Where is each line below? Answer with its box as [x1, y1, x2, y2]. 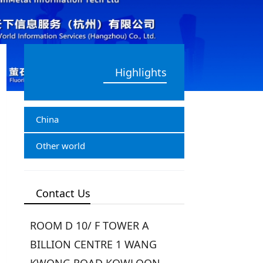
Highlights [114, 65, 167, 79]
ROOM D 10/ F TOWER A [30, 218, 150, 232]
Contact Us [36, 186, 91, 200]
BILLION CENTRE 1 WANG [30, 237, 157, 251]
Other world [36, 140, 86, 151]
